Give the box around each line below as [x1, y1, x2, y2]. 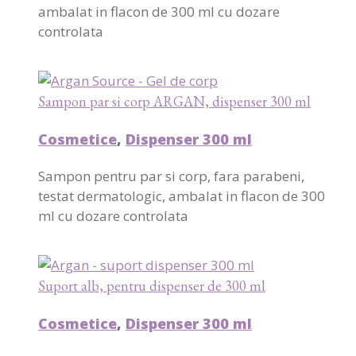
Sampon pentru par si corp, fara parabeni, [38, 167, 304, 185]
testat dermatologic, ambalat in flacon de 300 [38, 187, 325, 205]
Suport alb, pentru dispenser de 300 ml [38, 277, 265, 295]
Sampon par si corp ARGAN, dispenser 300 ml [38, 92, 311, 111]
